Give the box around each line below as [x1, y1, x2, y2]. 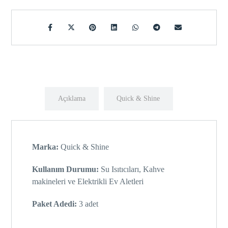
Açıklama [58, 95, 85, 103]
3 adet [77, 199, 99, 209]
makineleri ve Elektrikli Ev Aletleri [32, 177, 144, 186]
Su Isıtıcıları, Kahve [99, 165, 165, 174]
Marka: [32, 142, 59, 152]
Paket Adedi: [32, 199, 77, 209]
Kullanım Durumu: [32, 165, 99, 174]
